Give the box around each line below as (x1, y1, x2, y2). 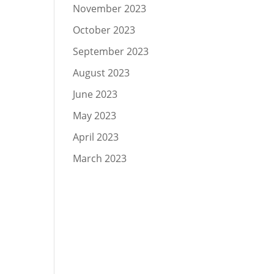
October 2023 (73, 23, 136, 37)
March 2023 (73, 152, 127, 165)
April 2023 (73, 130, 119, 144)
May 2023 (73, 109, 117, 122)
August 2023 (73, 66, 130, 80)
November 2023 (73, 2, 147, 15)
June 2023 (73, 87, 118, 101)
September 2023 (73, 45, 149, 58)
